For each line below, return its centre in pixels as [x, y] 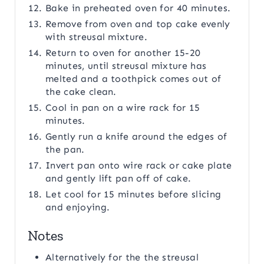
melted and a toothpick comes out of [133, 79]
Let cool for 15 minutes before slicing [133, 194]
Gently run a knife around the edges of [136, 137]
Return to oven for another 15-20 [123, 53]
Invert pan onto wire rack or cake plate [139, 166]
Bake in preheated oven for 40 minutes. [138, 8]
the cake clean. [81, 92]
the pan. [65, 150]
